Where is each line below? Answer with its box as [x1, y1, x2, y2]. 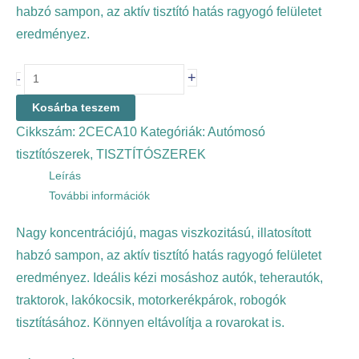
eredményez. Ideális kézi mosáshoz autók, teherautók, [16, 271, 323, 285]
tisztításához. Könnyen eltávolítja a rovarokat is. [16, 316, 284, 330]
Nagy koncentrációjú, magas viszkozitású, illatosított [16, 226, 311, 240]
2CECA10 [79, 124, 137, 139]
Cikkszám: [16, 124, 79, 139]
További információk [49, 189, 151, 202]
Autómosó [208, 124, 265, 139]
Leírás [49, 169, 82, 182]
